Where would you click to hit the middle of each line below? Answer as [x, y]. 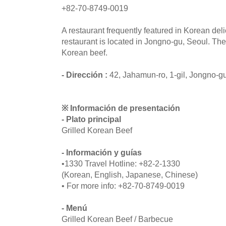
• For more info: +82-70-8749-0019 [123, 186]
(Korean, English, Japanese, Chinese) [130, 175]
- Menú [74, 208]
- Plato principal [91, 119]
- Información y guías [102, 153]
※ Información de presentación [121, 108]
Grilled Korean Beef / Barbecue [117, 219]
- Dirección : [86, 75]
